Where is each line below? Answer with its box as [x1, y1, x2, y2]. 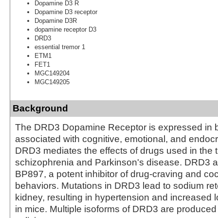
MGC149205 [35, 78, 70, 86]
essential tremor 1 [35, 43, 85, 51]
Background [13, 103, 68, 113]
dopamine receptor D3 [35, 25, 96, 33]
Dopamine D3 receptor [35, 8, 97, 16]
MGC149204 [35, 69, 70, 77]
